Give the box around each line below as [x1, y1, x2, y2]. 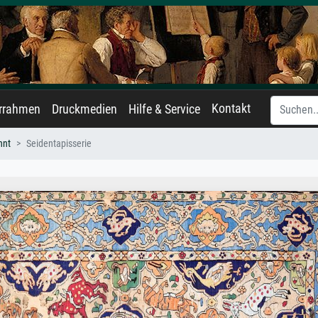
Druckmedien [52, 102, 117, 116]
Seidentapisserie [26, 138, 92, 150]
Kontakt [212, 102, 251, 116]
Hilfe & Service [128, 102, 200, 116]
